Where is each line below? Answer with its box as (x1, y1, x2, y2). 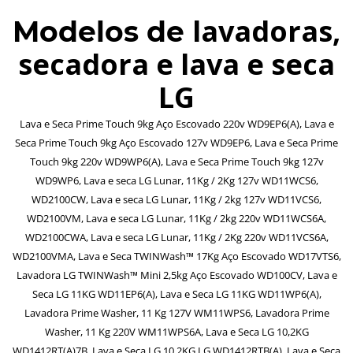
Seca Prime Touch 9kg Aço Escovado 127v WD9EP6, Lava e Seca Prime (15, 135, 338, 150)
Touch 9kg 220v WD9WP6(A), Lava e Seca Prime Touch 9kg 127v (29, 154, 324, 169)
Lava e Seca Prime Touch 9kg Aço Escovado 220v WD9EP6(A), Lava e (19, 116, 334, 131)
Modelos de (13, 13, 192, 49)
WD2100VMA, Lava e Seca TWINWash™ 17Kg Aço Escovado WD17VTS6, (12, 248, 341, 263)
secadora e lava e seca (18, 44, 335, 84)
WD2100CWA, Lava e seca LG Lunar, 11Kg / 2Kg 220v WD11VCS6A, (24, 229, 329, 244)
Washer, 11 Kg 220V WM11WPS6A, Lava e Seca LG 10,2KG (44, 324, 309, 339)
